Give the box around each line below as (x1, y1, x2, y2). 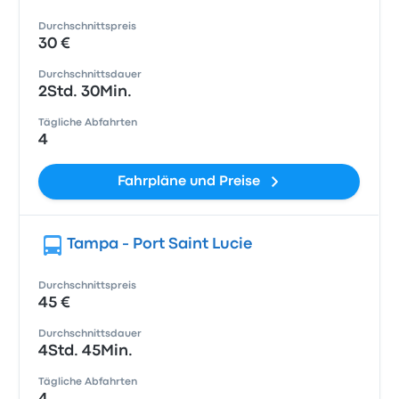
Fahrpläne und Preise (117, 175, 260, 188)
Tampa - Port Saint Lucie (67, 238, 253, 251)
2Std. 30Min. (38, 85, 133, 99)
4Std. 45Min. (38, 345, 134, 358)
